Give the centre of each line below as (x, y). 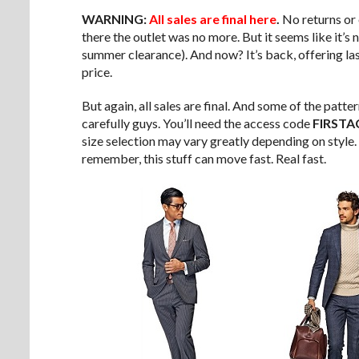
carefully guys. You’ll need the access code (197, 123)
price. (97, 71)
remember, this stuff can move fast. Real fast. (204, 158)
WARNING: (115, 18)
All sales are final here (213, 18)
